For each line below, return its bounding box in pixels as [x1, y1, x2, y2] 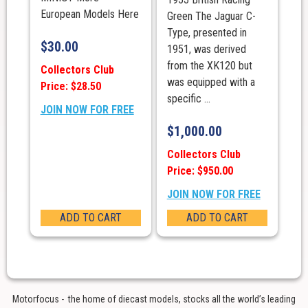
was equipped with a [166, 76, 255, 89]
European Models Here [40, 8, 139, 21]
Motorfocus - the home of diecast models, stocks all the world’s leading [12, 294, 296, 305]
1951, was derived [166, 43, 246, 56]
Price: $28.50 [40, 80, 101, 93]
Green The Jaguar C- [166, 10, 256, 23]
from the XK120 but [166, 59, 252, 73]
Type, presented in [166, 26, 247, 40]
